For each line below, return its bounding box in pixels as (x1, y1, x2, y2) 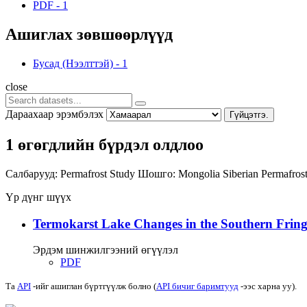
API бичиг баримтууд (156, 281, 238, 292)
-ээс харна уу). (238, 281, 297, 292)
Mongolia (178, 167, 223, 180)
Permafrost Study (60, 167, 138, 180)
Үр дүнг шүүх (5, 191, 71, 203)
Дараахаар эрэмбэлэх (5, 108, 103, 120)
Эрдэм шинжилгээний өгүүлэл (33, 244, 178, 256)
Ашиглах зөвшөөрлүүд (5, 25, 173, 44)
